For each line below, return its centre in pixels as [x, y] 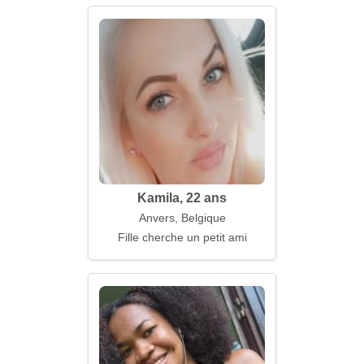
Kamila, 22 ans [182, 198]
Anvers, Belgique [182, 218]
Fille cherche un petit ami [182, 237]
